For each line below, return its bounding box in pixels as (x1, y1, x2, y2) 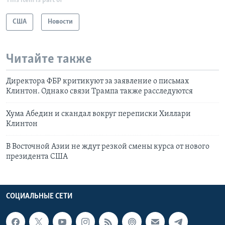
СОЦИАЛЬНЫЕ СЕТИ (6, 192, 72, 201)
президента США (6, 153, 68, 161)
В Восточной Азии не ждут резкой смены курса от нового (6, 143, 209, 151)
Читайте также (6, 52, 92, 66)
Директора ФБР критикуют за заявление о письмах (6, 77, 189, 86)
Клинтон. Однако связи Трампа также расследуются (6, 87, 193, 96)
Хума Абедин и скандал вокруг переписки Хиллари (6, 110, 191, 119)
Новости (48, 18, 73, 26)
